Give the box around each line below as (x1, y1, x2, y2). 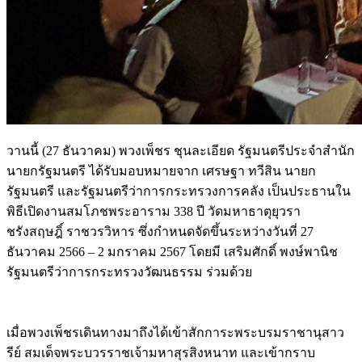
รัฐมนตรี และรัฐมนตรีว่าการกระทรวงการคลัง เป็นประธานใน (6, 183, 351, 198)
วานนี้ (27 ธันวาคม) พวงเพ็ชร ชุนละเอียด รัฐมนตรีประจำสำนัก (6, 143, 355, 158)
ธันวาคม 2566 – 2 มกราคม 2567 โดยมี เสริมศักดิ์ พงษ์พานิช (6, 244, 338, 259)
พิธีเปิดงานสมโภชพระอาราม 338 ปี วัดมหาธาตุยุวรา (6, 204, 301, 218)
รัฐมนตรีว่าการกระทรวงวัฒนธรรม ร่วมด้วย (6, 264, 255, 279)
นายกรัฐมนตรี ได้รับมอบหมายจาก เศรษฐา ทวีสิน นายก (6, 163, 316, 178)
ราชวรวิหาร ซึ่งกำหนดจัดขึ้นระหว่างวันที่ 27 (63, 224, 314, 238)
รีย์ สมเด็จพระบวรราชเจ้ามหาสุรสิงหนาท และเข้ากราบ (6, 345, 315, 360)
